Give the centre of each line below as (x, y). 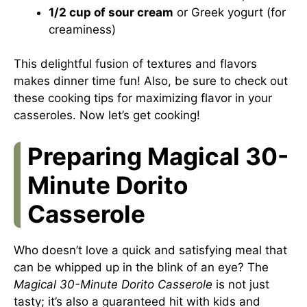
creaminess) (82, 29)
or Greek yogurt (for (230, 12)
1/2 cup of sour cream (111, 12)
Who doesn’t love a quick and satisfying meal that (150, 250)
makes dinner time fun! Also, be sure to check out (151, 81)
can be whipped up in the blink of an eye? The (141, 267)
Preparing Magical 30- (158, 156)
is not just (241, 284)
